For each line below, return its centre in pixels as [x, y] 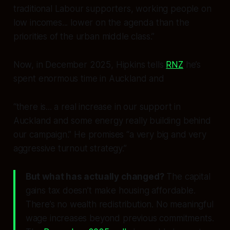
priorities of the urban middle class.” [84, 37]
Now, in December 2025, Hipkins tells [90, 65]
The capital [187, 177]
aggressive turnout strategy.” [70, 149]
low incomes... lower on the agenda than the [101, 23]
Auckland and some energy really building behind [112, 121]
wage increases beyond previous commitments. [120, 218]
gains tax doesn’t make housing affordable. [110, 191]
